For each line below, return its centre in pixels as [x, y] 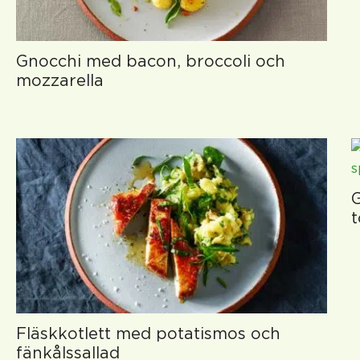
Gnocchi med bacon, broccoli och [151, 61]
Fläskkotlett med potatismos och [148, 333]
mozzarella [60, 80]
